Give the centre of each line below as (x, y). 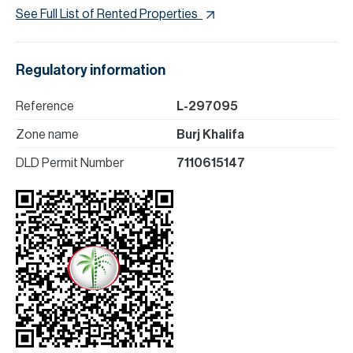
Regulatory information (91, 70)
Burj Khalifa (210, 135)
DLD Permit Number (70, 163)
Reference (45, 106)
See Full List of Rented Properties (107, 15)
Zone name (47, 135)
